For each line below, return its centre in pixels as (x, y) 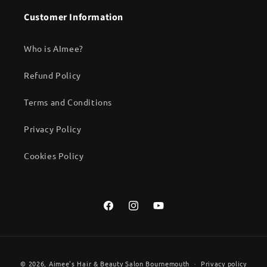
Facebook (121, 212)
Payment (152, 253)
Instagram (148, 212)
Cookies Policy (54, 155)
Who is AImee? (54, 48)
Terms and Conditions (68, 102)
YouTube (170, 212)
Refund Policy (52, 75)
